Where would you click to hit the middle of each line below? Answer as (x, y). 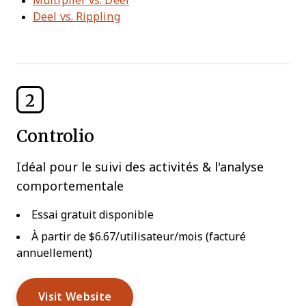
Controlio (56, 136)
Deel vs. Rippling (76, 17)
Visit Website (75, 297)
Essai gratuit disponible (93, 215)
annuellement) (54, 253)
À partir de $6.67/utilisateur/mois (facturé (139, 237)
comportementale (70, 187)
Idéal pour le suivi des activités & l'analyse (140, 168)
